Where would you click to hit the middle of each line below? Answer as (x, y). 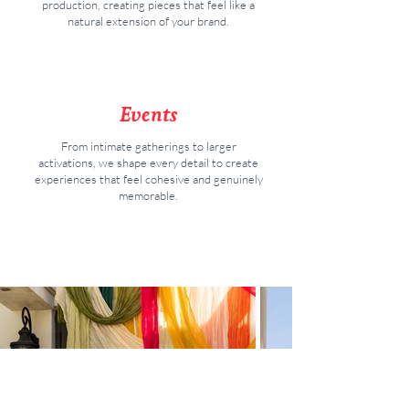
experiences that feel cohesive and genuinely (148, 179)
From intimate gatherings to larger (148, 146)
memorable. (148, 195)
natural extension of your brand (147, 21)
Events (148, 114)
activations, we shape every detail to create (148, 163)
